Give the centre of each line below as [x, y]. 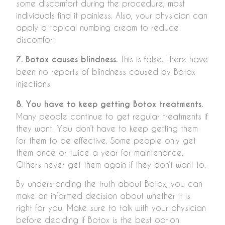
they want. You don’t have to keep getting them [107, 128]
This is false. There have [163, 59]
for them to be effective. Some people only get [106, 140]
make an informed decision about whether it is [103, 196]
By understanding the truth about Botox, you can [109, 184]
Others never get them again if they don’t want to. [111, 164]
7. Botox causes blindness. [67, 60]
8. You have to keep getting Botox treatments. [109, 104]
